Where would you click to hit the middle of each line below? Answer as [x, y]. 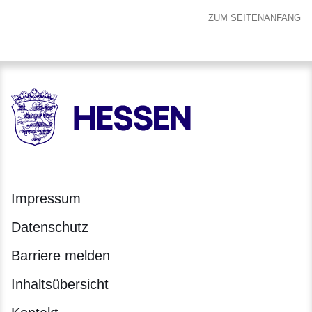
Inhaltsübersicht [60, 284]
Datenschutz [50, 227]
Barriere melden [61, 256]
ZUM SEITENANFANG [255, 18]
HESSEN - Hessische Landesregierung [109, 142]
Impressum [46, 199]
